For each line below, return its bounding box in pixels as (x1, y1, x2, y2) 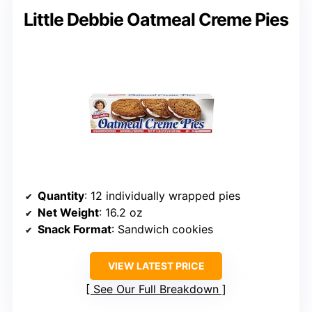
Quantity (38, 189, 84, 203)
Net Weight (38, 205, 99, 219)
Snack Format (38, 222, 111, 236)
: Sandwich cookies (111, 222, 213, 236)
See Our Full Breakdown (93, 282, 219, 296)
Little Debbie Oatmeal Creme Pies (24, 9, 288, 30)
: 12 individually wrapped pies (84, 189, 240, 203)
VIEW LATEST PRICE (107, 260, 205, 272)
